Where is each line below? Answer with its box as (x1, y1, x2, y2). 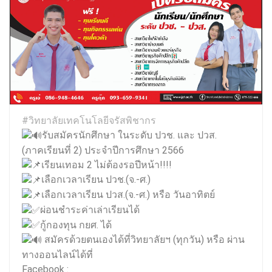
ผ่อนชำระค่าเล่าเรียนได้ (40, 203, 140, 216)
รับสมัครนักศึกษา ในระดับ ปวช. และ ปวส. (42, 129, 217, 141)
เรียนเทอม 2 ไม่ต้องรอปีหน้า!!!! (41, 158, 172, 171)
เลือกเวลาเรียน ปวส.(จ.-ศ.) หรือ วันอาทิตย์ (41, 189, 215, 201)
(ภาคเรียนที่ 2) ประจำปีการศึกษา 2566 (22, 144, 184, 156)
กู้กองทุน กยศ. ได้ (40, 219, 112, 231)
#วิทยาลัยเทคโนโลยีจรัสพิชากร (22, 114, 156, 126)
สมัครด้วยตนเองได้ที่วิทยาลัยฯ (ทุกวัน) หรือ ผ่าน (42, 234, 245, 246)
